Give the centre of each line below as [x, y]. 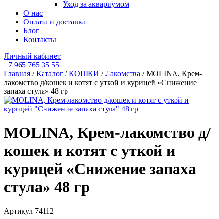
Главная [17, 74]
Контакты [40, 39]
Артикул [19, 211]
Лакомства [123, 74]
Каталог [50, 74]
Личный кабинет [32, 56]
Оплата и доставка [55, 22]
